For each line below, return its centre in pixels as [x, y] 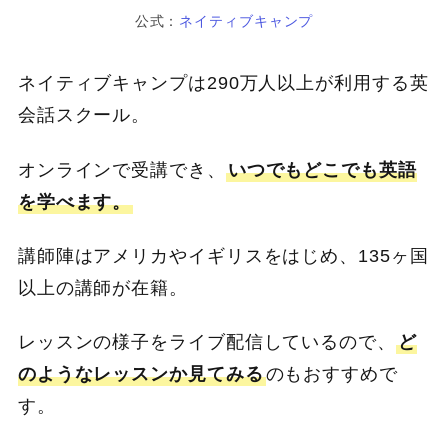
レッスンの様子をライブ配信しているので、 [206, 342]
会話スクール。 [84, 115]
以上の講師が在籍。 [102, 287]
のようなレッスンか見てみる [140, 374]
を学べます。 [74, 201]
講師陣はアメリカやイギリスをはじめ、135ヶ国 [223, 255]
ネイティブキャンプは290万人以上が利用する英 [223, 83]
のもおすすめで [331, 374]
